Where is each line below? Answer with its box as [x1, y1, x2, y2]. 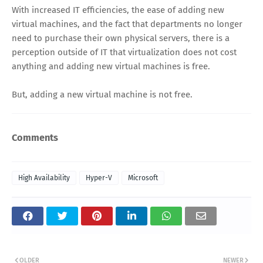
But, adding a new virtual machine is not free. [12, 89, 193, 100]
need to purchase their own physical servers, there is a [12, 32, 230, 43]
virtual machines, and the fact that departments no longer [12, 18, 242, 29]
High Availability [18, 174, 70, 183]
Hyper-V [86, 174, 112, 183]
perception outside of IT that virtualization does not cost [12, 46, 237, 58]
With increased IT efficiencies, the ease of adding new [12, 4, 224, 15]
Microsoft [128, 174, 158, 183]
